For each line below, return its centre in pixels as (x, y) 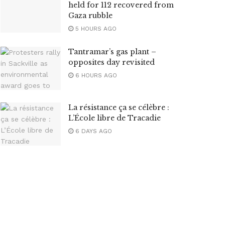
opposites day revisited (111, 62)
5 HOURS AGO (95, 29)
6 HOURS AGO (95, 75)
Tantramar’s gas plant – (112, 52)
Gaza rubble (90, 16)
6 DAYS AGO (93, 131)
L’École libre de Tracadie (115, 118)
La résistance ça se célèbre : (119, 107)
